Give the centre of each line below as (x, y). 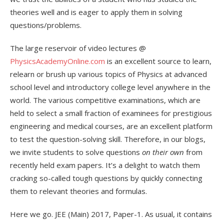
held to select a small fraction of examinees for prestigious (111, 113)
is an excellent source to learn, (158, 61)
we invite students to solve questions (76, 152)
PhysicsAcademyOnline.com (57, 61)
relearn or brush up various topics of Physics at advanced (108, 74)
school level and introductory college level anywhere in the (110, 87)
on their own (163, 152)
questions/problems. (46, 25)
